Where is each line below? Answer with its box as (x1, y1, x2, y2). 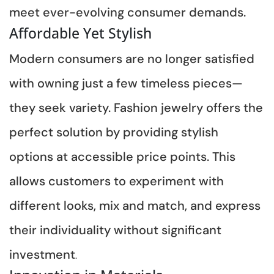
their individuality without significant (9, 222, 221, 237)
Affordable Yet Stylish (9, 23, 152, 43)
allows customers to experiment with (9, 173, 224, 188)
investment (9, 246, 75, 262)
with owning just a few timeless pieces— (9, 75, 243, 91)
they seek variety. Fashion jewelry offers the (9, 100, 263, 115)
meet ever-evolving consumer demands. (9, 4, 246, 20)
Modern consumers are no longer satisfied (9, 51, 254, 66)
